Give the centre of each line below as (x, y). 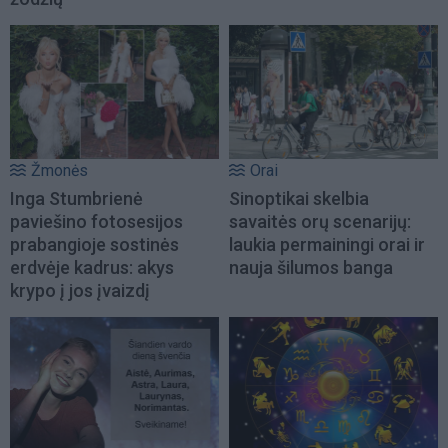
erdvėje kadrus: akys (92, 268)
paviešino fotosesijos (96, 222)
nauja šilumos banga (311, 268)
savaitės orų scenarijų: (320, 222)
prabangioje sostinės (94, 245)
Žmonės (59, 171)
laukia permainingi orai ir (327, 245)
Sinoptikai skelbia (299, 199)
